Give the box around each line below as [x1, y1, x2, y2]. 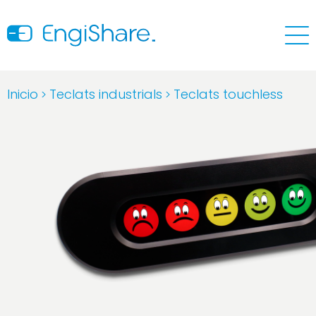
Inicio [7, 85, 38, 103]
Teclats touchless [174, 85, 283, 103]
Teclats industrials [49, 85, 162, 103]
